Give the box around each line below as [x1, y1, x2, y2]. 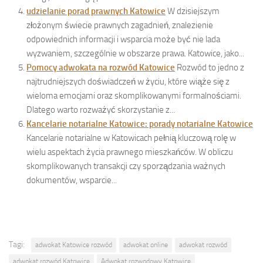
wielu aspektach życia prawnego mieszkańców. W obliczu [26, 146, 233, 157]
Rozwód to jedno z [177, 62, 244, 73]
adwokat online [123, 240, 168, 249]
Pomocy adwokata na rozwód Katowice [26, 62, 175, 73]
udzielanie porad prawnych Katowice [26, 5, 166, 16]
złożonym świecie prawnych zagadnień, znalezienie [26, 19, 213, 31]
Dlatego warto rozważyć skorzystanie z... [26, 104, 175, 115]
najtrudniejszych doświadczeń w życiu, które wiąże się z [26, 76, 230, 87]
